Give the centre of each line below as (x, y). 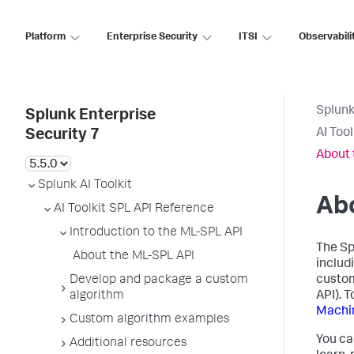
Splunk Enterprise (90, 116)
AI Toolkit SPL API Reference (134, 209)
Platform (45, 37)
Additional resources (128, 344)
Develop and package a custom (159, 281)
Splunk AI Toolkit (85, 186)
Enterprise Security (152, 37)
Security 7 (62, 136)
